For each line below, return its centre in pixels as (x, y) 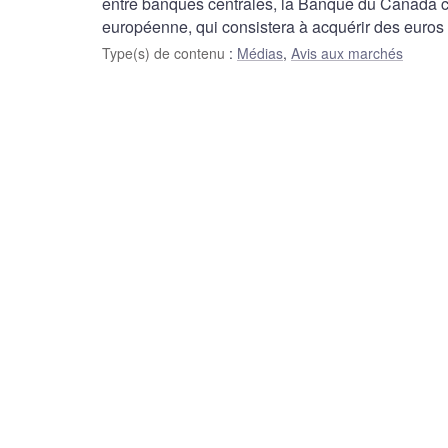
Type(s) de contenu (165, 53)
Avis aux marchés (347, 53)
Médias (260, 53)
